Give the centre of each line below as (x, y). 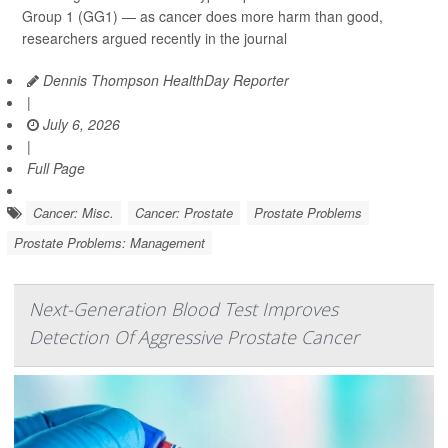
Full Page (56, 167)
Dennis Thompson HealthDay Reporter (164, 79)
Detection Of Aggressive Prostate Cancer (194, 336)
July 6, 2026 (79, 123)
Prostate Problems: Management (109, 242)
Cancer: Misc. (73, 212)
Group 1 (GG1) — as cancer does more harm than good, (202, 15)
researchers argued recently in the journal (154, 37)
